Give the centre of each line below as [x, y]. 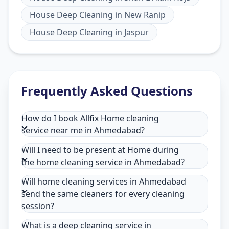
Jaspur [136, 32]
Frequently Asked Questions [107, 91]
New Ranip [145, 15]
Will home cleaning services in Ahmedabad [104, 182]
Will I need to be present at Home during [100, 150]
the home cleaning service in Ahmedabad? [103, 162]
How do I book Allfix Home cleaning [90, 118]
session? [38, 206]
